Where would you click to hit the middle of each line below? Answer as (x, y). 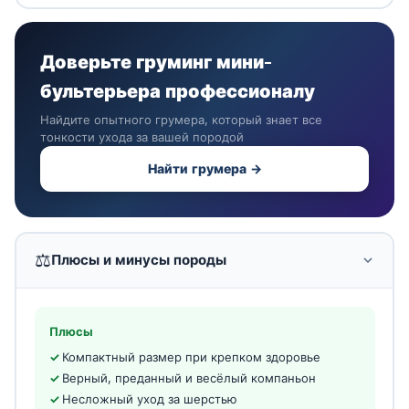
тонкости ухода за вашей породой (142, 136)
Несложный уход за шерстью (149, 399)
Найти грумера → (204, 168)
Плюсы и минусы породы (138, 260)
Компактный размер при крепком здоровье (191, 357)
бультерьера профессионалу (178, 91)
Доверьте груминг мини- (156, 62)
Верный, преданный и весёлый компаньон (189, 378)
